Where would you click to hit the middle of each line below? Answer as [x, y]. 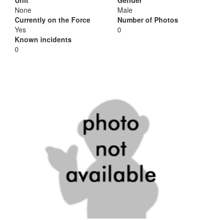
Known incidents [43, 39]
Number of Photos [148, 20]
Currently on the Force [53, 20]
